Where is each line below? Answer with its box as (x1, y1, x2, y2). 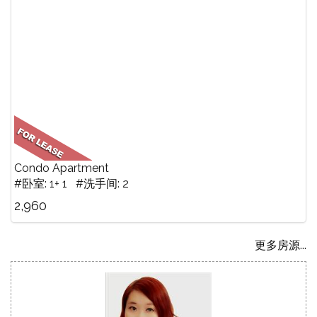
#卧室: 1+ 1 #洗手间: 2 (14, 176, 129, 190)
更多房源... (255, 238, 306, 252)
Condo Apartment (14, 161, 109, 175)
